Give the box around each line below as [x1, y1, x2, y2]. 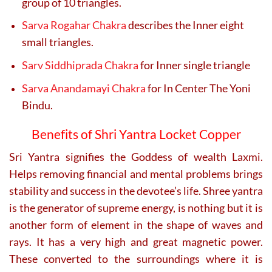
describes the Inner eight [126, 18, 244, 32]
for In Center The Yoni [146, 81, 251, 95]
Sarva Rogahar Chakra [22, 18, 126, 32]
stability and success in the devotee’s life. [9, 184, 203, 198]
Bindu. [22, 98, 53, 112]
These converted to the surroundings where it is [9, 252, 263, 266]
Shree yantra [202, 184, 263, 198]
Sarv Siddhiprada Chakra [22, 58, 138, 72]
